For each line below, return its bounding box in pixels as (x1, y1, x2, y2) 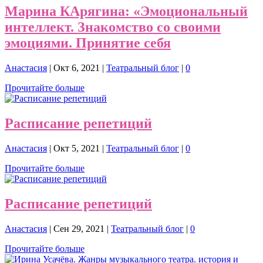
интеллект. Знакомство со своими (5, 19, 221, 35)
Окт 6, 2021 (53, 63, 100, 73)
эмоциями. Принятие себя (5, 35, 171, 51)
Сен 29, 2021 (53, 224, 104, 234)
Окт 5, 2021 (53, 143, 100, 154)
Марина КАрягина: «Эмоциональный (5, 4, 248, 19)
